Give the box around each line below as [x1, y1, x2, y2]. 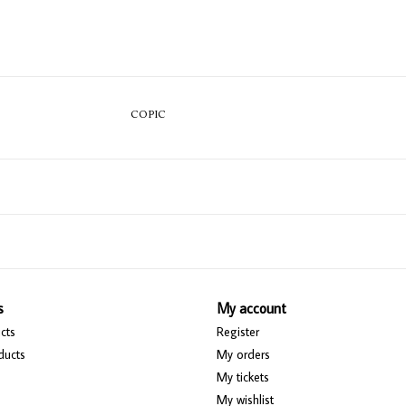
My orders [217, 345, 270, 362]
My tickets [217, 368, 269, 385]
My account [217, 298, 286, 317]
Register [217, 323, 259, 340]
